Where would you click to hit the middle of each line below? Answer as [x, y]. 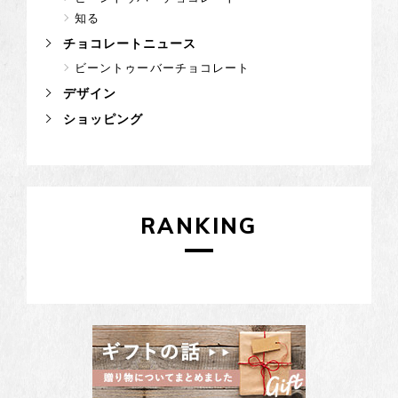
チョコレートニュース [127, 43]
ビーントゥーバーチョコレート [162, 68]
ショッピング [100, 119]
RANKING [199, 225]
